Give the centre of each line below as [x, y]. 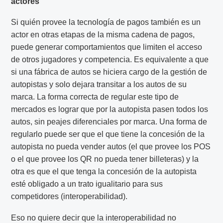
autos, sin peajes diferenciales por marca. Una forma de [109, 122]
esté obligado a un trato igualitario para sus [87, 184]
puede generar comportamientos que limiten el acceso [107, 47]
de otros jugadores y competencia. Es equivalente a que [110, 60]
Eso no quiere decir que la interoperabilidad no [94, 218]
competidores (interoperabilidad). [69, 197]
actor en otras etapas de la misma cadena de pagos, [103, 35]
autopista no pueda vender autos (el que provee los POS [111, 147]
